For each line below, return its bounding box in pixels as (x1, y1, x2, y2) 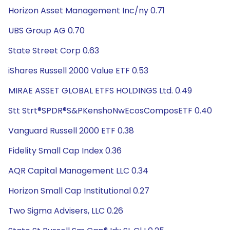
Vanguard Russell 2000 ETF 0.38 (8, 125, 134, 137)
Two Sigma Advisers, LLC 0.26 (8, 205, 123, 217)
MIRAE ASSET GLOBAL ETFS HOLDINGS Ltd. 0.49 (8, 85, 192, 97)
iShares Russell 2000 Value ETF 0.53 (8, 65, 148, 76)
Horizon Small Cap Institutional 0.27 (8, 185, 149, 197)
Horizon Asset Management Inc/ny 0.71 (8, 5, 165, 16)
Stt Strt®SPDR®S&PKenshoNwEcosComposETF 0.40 (8, 105, 212, 117)
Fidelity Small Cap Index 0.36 (8, 145, 122, 157)
